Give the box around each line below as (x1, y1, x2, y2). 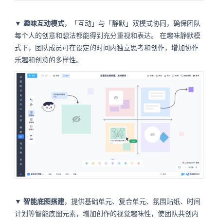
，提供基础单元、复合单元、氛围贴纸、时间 (64, 198, 200, 206)
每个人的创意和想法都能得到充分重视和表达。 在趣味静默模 (15, 32, 200, 39)
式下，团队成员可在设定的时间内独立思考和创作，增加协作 (15, 44, 199, 52)
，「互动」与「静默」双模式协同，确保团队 (64, 19, 200, 27)
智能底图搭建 (23, 198, 64, 206)
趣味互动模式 (23, 19, 64, 27)
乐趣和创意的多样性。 (15, 56, 83, 64)
